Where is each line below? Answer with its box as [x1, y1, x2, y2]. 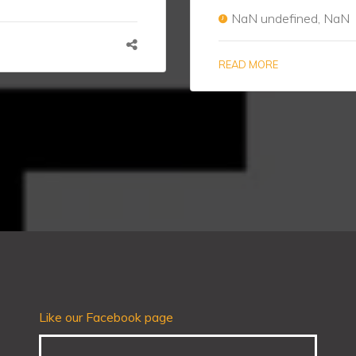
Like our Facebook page [39, 309, 173, 325]
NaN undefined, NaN [231, 10, 350, 26]
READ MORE [219, 58, 278, 71]
